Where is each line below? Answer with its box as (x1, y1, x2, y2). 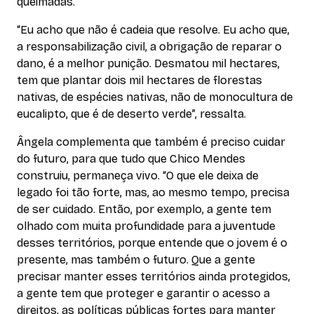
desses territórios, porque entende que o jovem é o (17, 235, 287, 250)
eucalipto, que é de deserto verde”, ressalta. (17, 107, 246, 121)
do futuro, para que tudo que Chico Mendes (17, 151, 245, 165)
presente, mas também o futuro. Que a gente (17, 252, 255, 266)
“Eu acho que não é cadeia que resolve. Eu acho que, (17, 22, 289, 36)
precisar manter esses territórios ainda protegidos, (17, 269, 290, 283)
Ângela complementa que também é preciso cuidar (17, 135, 285, 149)
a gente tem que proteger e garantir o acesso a (17, 286, 270, 300)
